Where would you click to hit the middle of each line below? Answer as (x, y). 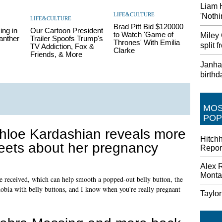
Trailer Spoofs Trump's (66, 38)
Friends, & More (56, 54)
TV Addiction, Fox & (62, 46)
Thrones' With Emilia (146, 42)
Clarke (124, 50)
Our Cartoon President (66, 30)
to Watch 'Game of (143, 34)
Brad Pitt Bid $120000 (148, 27)
